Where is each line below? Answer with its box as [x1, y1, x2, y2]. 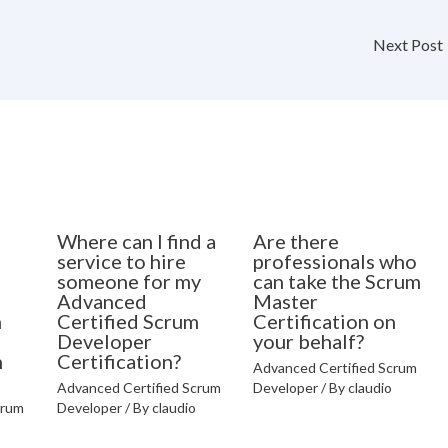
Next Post [373, 35, 446, 55]
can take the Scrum [252, 268, 421, 293]
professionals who [252, 248, 417, 273]
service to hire [56, 248, 186, 273]
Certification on [252, 308, 396, 333]
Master [252, 288, 318, 313]
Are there [252, 228, 339, 253]
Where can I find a [56, 228, 216, 253]
